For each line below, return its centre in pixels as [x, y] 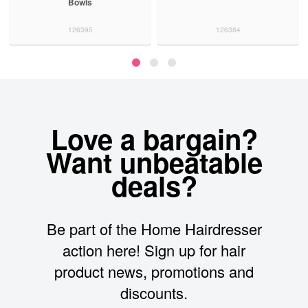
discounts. [154, 293]
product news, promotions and [154, 272]
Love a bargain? [154, 139]
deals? [154, 186]
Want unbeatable [154, 162]
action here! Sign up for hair [154, 250]
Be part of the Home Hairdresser [154, 229]
